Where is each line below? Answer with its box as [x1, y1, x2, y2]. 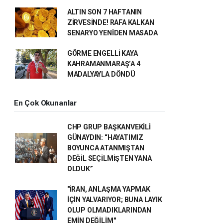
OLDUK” [67, 164, 93, 173]
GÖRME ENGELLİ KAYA [67, 49, 138, 57]
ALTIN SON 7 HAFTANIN [67, 7, 142, 16]
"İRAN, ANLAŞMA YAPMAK [67, 185, 150, 193]
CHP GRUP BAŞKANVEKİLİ [67, 122, 151, 131]
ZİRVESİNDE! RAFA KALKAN [67, 18, 154, 26]
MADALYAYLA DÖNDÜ [67, 70, 135, 78]
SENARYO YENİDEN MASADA [67, 28, 158, 37]
